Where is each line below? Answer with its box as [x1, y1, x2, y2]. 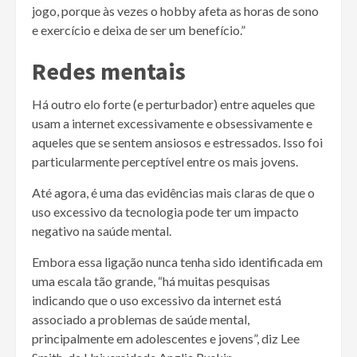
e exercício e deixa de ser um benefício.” [32, 22, 245, 37]
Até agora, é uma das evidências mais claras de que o [32, 184, 315, 200]
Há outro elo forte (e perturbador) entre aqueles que [32, 96, 315, 112]
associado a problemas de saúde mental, [32, 311, 249, 327]
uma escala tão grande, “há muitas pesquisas [32, 273, 270, 288]
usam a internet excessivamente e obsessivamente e [32, 115, 312, 131]
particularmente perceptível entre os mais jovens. [32, 153, 298, 169]
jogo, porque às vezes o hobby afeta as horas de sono [32, 2, 319, 18]
